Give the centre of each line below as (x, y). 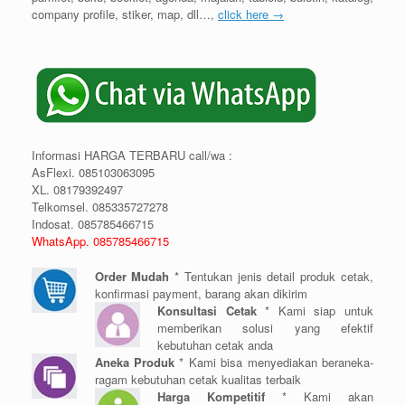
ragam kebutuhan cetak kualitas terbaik (198, 379)
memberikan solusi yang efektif (265, 327)
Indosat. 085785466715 (93, 224)
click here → (251, 14)
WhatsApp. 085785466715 (100, 241)
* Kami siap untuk (315, 310)
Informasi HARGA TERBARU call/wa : (132, 155)
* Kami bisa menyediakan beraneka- (277, 362)
